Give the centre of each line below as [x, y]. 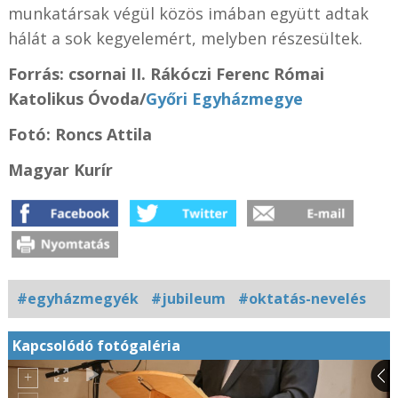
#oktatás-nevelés [302, 299]
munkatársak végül [83, 14]
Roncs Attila [103, 135]
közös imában [214, 14]
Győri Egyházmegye [224, 99]
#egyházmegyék [77, 299]
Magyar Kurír [60, 170]
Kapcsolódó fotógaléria [96, 346]
